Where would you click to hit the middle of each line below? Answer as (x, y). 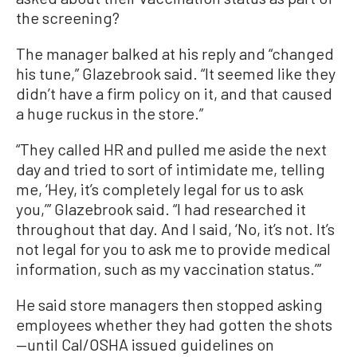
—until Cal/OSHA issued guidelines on (145, 344)
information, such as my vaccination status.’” (169, 269)
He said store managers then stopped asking (169, 304)
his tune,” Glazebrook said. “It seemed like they (176, 73)
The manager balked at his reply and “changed (175, 53)
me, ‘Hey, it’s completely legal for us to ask (160, 189)
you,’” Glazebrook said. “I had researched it (161, 209)
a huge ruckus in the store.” (110, 113)
